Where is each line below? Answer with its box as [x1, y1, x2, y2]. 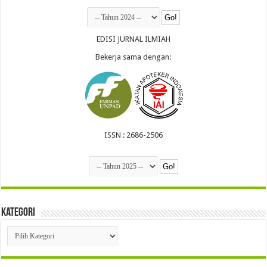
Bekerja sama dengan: [95, 52, 172, 62]
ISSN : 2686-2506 [104, 131, 163, 140]
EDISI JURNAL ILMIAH [96, 35, 170, 44]
